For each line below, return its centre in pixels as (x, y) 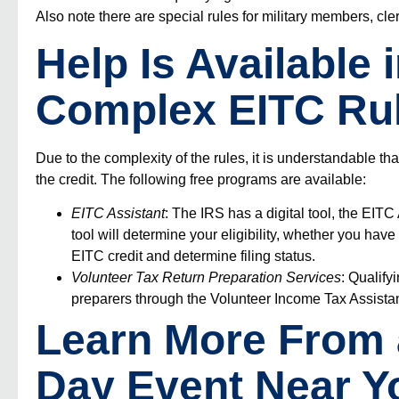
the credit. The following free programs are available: (201, 179)
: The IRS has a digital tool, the (263, 213)
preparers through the (141, 298)
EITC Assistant (118, 213)
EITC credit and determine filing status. (193, 256)
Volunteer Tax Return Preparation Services (206, 277)
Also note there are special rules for (149, 17)
